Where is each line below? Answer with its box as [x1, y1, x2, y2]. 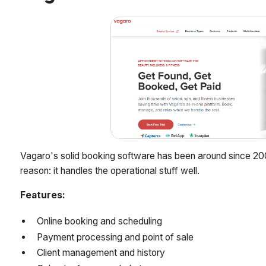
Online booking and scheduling [37, 215, 163, 227]
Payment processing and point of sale [37, 231, 194, 243]
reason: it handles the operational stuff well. [20, 165, 200, 177]
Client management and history [37, 247, 166, 259]
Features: [20, 189, 66, 201]
